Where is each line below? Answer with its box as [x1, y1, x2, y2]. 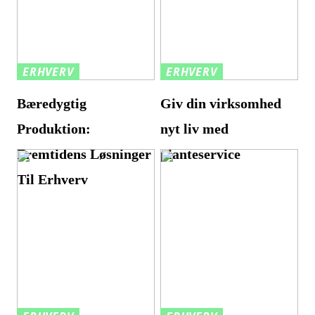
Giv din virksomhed [160, 95, 282, 111]
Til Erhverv [17, 171, 89, 187]
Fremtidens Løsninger [17, 146, 152, 162]
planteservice [160, 146, 241, 162]
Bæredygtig [17, 95, 87, 111]
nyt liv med [160, 120, 229, 136]
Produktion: [17, 120, 91, 136]
